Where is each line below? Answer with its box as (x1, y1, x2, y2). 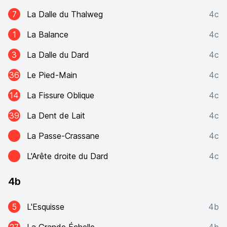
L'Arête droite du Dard (27, 151, 108, 161)
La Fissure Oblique (27, 90, 94, 100)
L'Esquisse (27, 202, 64, 212)
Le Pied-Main (27, 70, 77, 80)
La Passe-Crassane (27, 131, 99, 141)
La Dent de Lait (27, 110, 85, 121)
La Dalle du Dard (27, 50, 89, 60)
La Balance (27, 29, 68, 40)
